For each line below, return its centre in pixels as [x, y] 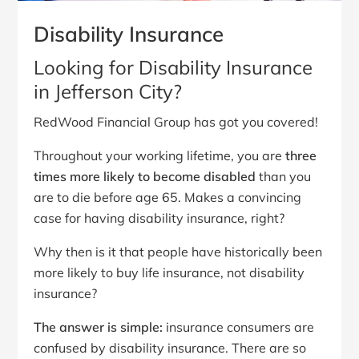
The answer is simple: [99, 327]
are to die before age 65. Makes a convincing [168, 197]
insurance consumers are [239, 327]
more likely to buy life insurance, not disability [169, 272]
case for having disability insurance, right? [159, 218]
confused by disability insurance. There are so [170, 347]
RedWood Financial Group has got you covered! [176, 121]
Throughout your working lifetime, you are [160, 155]
